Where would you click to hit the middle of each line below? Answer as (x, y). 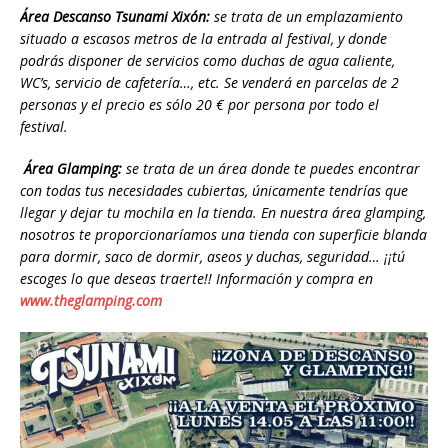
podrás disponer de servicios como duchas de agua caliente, (207, 60)
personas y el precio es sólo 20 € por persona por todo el (199, 104)
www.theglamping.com (91, 300)
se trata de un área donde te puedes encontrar (271, 168)
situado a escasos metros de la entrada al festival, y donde (203, 38)
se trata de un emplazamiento (306, 16)
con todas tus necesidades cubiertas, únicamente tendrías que (214, 190)
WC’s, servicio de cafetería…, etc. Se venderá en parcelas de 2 (209, 82)
